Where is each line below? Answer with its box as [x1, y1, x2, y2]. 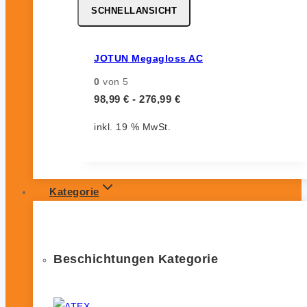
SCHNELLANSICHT [91, 5, 177, 16]
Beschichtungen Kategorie [53, 252, 218, 267]
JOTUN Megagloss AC [94, 52, 203, 64]
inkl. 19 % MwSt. [94, 121, 171, 133]
